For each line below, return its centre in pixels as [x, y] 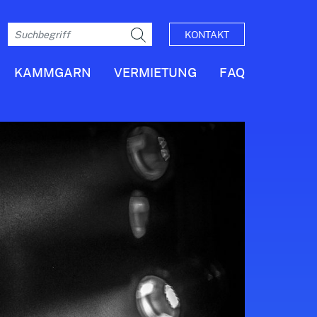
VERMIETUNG [155, 72]
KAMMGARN [53, 72]
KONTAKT [207, 34]
